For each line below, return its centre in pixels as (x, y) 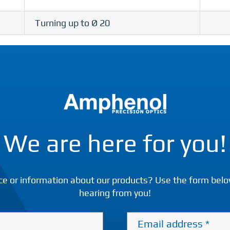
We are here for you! (115, 143)
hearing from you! (115, 193)
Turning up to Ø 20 (72, 23)
